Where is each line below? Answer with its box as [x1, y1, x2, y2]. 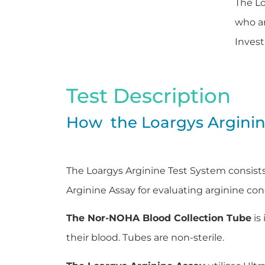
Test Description [66, 83, 231, 108]
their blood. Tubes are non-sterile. [66, 232, 224, 244]
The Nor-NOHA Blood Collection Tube [66, 212, 251, 224]
